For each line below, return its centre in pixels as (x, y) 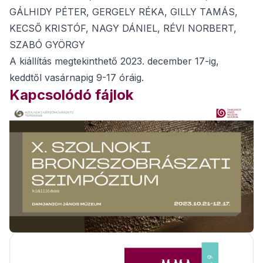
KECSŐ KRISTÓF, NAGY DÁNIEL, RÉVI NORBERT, (123, 28)
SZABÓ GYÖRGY (47, 45)
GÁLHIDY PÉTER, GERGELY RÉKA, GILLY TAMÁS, (124, 12)
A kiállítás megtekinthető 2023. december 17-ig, (114, 61)
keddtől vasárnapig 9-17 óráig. (77, 77)
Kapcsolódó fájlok (71, 95)
